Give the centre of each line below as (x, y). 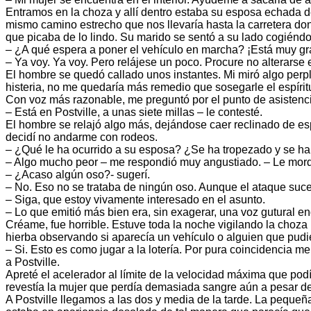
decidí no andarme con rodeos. (82, 137)
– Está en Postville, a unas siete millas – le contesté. (134, 112)
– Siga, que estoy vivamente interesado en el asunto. (135, 200)
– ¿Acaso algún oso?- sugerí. (78, 175)
